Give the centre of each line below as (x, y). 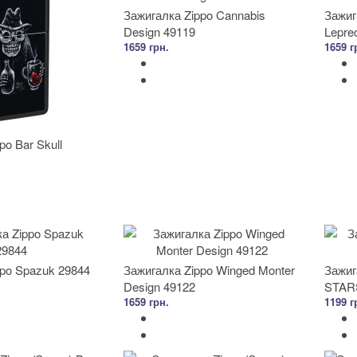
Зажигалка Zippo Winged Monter (209, 270)
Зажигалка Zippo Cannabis (194, 15)
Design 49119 (159, 31)
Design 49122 (159, 286)
